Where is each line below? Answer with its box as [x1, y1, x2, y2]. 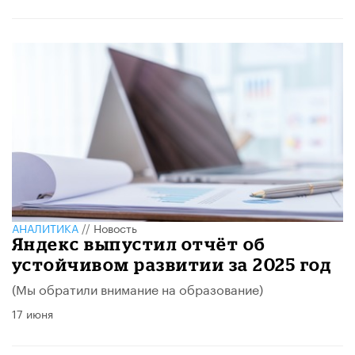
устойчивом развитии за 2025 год [12, 254, 332, 274]
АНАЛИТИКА [12, 218, 78, 236]
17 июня [12, 303, 53, 322]
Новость [94, 218, 137, 236]
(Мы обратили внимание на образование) [12, 277, 263, 298]
